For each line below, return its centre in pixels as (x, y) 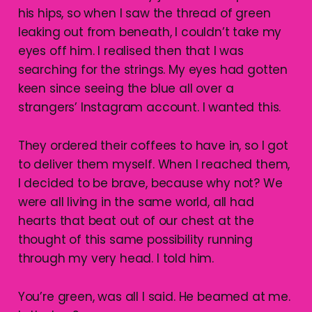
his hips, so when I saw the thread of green (144, 13)
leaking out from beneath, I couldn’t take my (150, 32)
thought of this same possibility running (135, 239)
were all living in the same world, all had (136, 202)
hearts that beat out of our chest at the (136, 220)
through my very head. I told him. (116, 258)
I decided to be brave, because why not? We (150, 183)
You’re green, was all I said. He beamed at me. (154, 296)
